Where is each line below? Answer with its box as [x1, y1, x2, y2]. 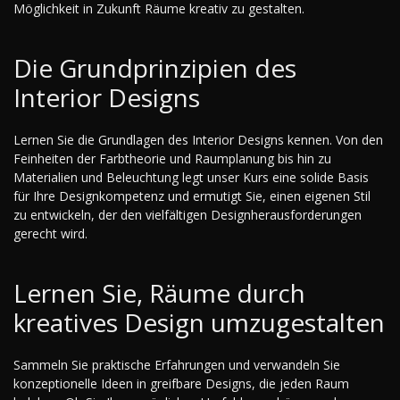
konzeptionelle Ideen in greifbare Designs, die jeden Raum [13, 374, 349, 392]
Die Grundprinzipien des [13, 50, 296, 85]
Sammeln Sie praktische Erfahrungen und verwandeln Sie [13, 355, 340, 373]
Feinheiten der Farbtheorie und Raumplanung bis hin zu [13, 149, 331, 167]
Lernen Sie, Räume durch [13, 275, 305, 310]
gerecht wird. [13, 224, 87, 242]
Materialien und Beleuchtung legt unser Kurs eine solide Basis [13, 168, 369, 186]
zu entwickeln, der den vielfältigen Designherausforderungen [13, 205, 362, 223]
